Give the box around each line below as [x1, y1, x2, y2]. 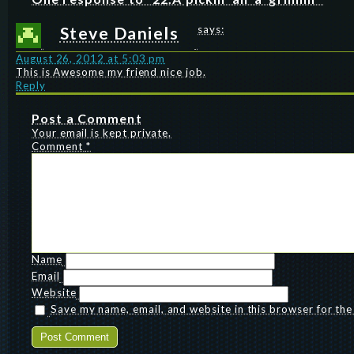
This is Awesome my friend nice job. [16, 65, 206, 78]
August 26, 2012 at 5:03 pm [16, 51, 166, 65]
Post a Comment [32, 110, 142, 126]
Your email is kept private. [32, 126, 172, 139]
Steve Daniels [59, 22, 179, 43]
